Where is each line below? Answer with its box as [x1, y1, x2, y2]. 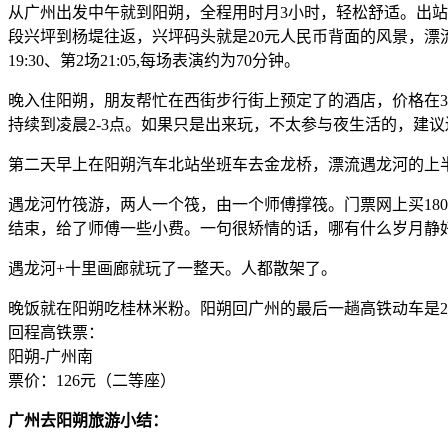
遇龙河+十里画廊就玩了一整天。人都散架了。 [8, 260, 337, 278]
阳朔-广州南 [8, 348, 93, 366]
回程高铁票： [8, 324, 104, 342]
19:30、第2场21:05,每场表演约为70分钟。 [8, 52, 300, 70]
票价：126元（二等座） [8, 372, 176, 390]
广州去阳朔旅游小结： [8, 412, 168, 430]
